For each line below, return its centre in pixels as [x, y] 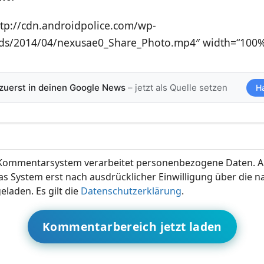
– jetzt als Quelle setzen [176, 87]
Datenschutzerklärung [131, 191]
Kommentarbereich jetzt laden [132, 226]
